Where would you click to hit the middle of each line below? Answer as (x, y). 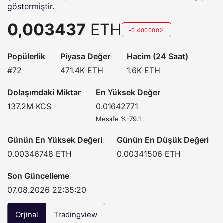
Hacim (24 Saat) (158, 56)
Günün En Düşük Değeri (163, 140)
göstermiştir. (31, 6)
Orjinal (27, 214)
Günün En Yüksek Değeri (55, 140)
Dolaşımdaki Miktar (44, 92)
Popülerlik (26, 56)
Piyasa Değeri (86, 56)
